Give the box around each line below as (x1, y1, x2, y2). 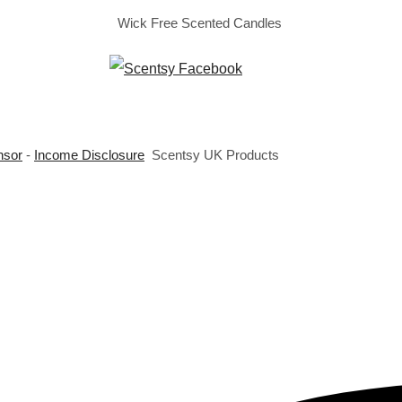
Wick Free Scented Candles (117, 15, 285, 31)
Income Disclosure (34, 147, 144, 162)
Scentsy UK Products (144, 147, 286, 162)
